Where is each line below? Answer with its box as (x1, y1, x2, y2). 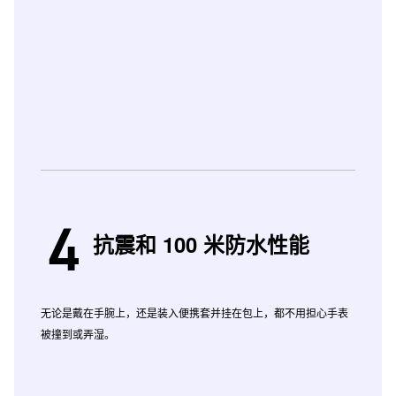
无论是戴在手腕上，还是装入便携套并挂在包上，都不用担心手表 (41, 305, 348, 321)
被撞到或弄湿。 (41, 326, 115, 342)
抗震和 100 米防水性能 (93, 228, 310, 259)
